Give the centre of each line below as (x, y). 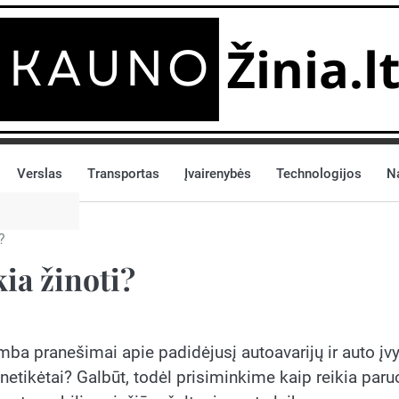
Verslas (40, 173)
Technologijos (319, 173)
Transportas (123, 173)
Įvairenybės (218, 173)
